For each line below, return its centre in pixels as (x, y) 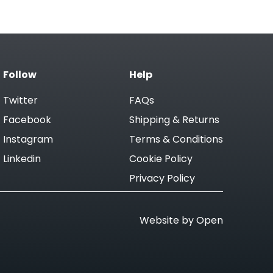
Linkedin (22, 160)
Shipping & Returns (174, 121)
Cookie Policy (161, 160)
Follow (19, 76)
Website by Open (181, 221)
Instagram (28, 140)
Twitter (20, 101)
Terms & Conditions (176, 140)
